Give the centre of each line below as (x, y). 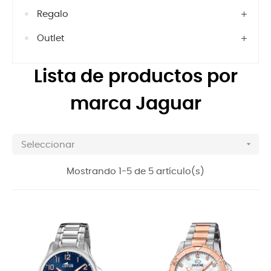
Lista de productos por (135, 77)
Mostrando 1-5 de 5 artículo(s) (135, 171)
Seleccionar (48, 145)
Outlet (51, 38)
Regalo (53, 14)
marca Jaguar (135, 104)
